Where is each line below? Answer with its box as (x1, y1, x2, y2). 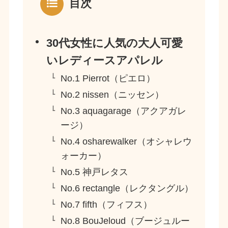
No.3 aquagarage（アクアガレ (60, 106, 186, 117)
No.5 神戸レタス (60, 167, 128, 178)
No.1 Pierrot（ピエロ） (60, 73, 155, 84)
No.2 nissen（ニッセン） (60, 90, 164, 100)
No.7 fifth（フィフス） (60, 199, 152, 210)
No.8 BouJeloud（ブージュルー (60, 216, 190, 226)
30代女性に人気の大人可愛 (46, 37, 183, 50)
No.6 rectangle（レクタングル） (60, 183, 193, 194)
